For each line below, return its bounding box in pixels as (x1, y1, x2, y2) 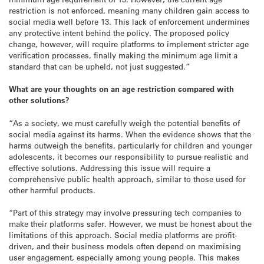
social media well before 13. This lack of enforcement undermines (9, 16, 250, 27)
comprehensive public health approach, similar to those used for (9, 173, 246, 184)
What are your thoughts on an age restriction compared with (9, 84, 234, 94)
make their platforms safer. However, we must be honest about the (9, 218, 252, 229)
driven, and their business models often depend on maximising (9, 240, 241, 251)
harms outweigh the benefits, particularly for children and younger (9, 140, 252, 150)
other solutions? (9, 95, 70, 105)
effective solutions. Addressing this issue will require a (9, 162, 210, 173)
